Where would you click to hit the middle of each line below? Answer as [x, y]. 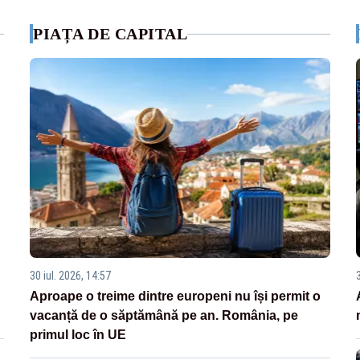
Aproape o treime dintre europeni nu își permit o [176, 297]
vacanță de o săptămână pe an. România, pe [164, 316]
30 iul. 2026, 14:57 [71, 276]
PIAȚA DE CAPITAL [110, 34]
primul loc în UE [78, 335]
